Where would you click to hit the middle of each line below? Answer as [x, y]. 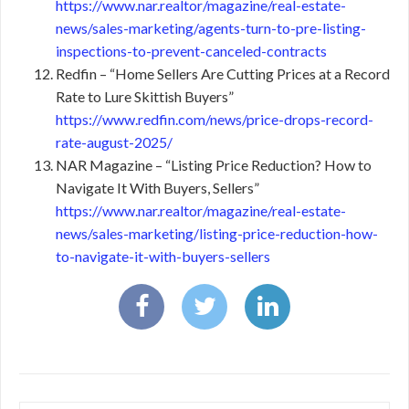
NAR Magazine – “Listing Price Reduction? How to [214, 165]
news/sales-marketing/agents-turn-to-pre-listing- [211, 28]
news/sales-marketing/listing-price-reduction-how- [217, 234]
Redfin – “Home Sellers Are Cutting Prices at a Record [223, 74]
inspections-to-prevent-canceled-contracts [191, 51]
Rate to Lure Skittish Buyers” [145, 97]
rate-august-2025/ [114, 142]
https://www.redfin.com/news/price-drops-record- [215, 120]
